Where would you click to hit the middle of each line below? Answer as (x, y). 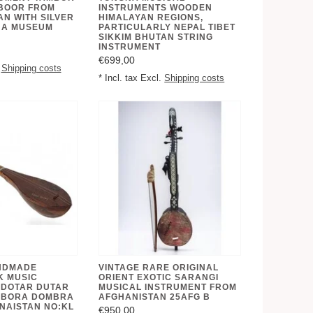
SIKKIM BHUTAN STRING (156, 37)
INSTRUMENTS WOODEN (156, 7)
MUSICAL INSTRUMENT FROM (168, 287)
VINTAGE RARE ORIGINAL (159, 268)
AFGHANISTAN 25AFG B (155, 297)
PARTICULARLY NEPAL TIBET (167, 27)
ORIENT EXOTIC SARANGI (159, 278)
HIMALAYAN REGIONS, (151, 17)
